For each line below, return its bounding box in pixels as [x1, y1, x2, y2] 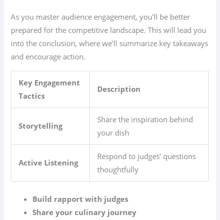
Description [97, 83, 141, 94]
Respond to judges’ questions [97, 151, 196, 161]
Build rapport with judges [32, 193, 129, 204]
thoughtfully [97, 164, 139, 174]
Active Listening [19, 157, 79, 167]
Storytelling [19, 120, 63, 131]
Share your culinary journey [32, 207, 137, 217]
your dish [97, 127, 130, 137]
